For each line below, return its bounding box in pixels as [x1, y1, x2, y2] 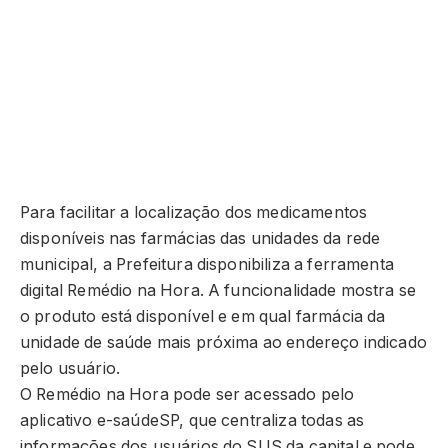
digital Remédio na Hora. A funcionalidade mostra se [20, 281, 417, 301]
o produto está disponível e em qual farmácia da [20, 307, 386, 327]
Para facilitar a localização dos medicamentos [20, 203, 368, 223]
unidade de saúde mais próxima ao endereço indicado [20, 333, 427, 353]
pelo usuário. [20, 359, 125, 379]
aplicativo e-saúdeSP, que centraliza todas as [20, 411, 365, 431]
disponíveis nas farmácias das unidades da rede [20, 229, 381, 249]
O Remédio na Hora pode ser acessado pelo [20, 385, 355, 405]
